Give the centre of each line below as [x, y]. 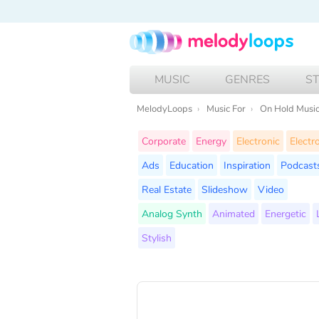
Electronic [258, 141]
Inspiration [247, 165]
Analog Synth [172, 213]
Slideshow [225, 189]
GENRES [248, 79]
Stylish [157, 237]
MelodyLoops [164, 109]
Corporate [164, 141]
